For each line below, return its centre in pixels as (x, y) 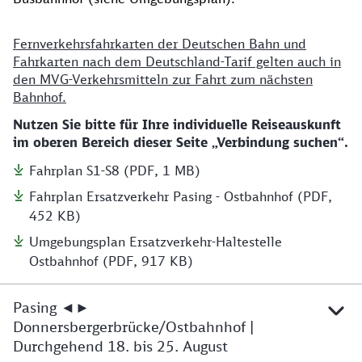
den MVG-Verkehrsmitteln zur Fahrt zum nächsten (163, 79)
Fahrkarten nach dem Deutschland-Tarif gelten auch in (177, 61)
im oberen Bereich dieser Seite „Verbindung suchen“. (181, 142)
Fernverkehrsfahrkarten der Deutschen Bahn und (160, 43)
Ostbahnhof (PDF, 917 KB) (111, 261)
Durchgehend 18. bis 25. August (120, 345)
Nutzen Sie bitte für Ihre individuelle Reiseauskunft (177, 124)
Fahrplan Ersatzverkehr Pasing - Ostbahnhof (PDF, (181, 196)
